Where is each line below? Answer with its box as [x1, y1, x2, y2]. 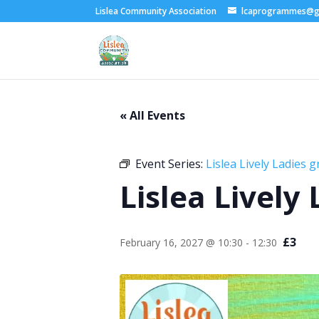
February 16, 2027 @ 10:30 [120, 236, 243, 249]
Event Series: [135, 156, 206, 172]
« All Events [120, 108, 185, 123]
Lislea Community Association [95, 5, 217, 17]
